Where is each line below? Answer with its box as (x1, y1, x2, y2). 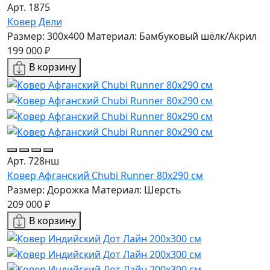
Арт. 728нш (7, 154, 59, 168)
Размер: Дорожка (7, 183, 89, 196)
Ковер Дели (7, 15, 62, 28)
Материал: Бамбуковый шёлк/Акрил (87, 30, 257, 43)
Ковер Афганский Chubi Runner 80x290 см (7, 168, 203, 182)
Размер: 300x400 (7, 30, 84, 43)
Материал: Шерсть (92, 183, 181, 196)
